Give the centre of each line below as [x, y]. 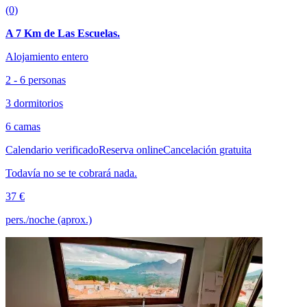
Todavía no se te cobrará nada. [71, 173]
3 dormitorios [34, 103]
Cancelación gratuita [207, 149]
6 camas [23, 126]
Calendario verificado [52, 149]
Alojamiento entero [47, 56]
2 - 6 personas [36, 79]
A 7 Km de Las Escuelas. [63, 33]
